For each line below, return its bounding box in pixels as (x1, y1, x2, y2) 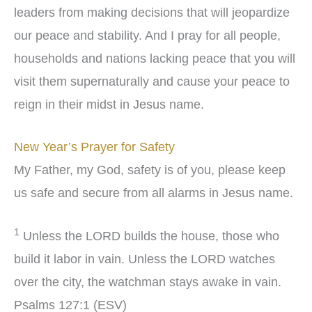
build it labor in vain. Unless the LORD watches (14, 252, 275, 267)
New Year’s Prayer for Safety (14, 140, 178, 155)
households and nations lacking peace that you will (14, 51, 295, 65)
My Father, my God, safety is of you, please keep (14, 163, 286, 178)
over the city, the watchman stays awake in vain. (14, 275, 281, 290)
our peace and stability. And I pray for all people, (14, 28, 281, 42)
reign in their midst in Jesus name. (14, 97, 204, 111)
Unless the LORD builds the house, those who (19, 229, 279, 244)
